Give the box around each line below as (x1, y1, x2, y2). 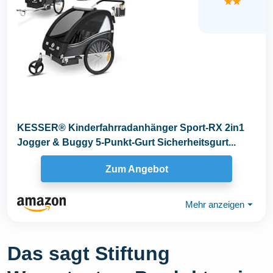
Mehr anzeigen (185, 199, 244, 210)
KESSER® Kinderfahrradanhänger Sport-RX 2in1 (17, 122, 244, 133)
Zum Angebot (105, 163, 168, 174)
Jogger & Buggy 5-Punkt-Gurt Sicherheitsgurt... (17, 137, 236, 148)
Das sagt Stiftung (7, 243, 170, 265)
